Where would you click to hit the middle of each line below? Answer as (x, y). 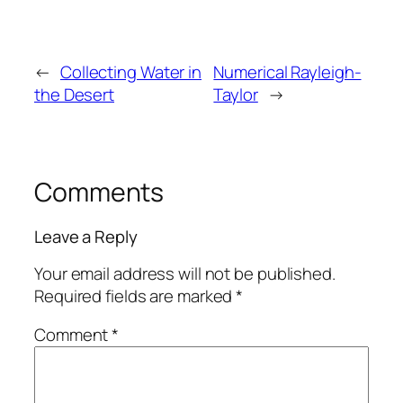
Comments (99, 192)
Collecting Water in (131, 72)
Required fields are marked (135, 296)
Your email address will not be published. (185, 273)
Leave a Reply (86, 237)
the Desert (75, 94)
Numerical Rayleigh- (287, 72)
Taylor (236, 94)
